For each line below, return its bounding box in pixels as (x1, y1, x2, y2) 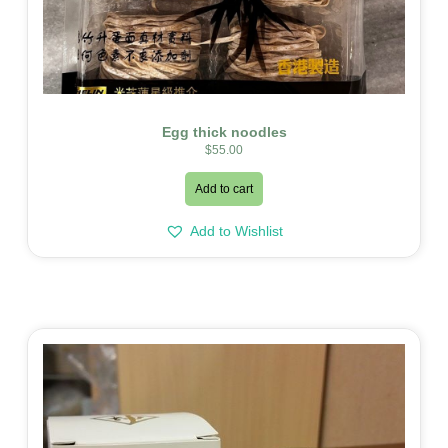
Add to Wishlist (190, 223, 283, 240)
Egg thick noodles (161, 124, 287, 141)
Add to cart (195, 182, 253, 197)
